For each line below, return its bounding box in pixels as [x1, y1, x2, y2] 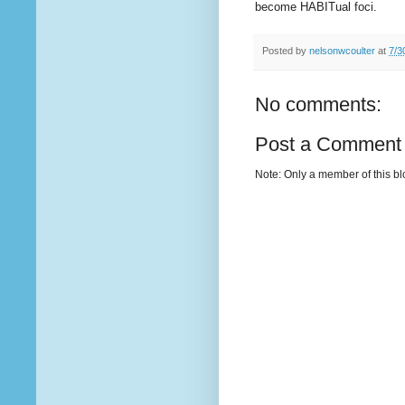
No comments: [255, 93, 381, 117]
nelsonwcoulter [309, 45, 375, 57]
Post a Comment [255, 133, 401, 156]
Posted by [262, 45, 309, 57]
